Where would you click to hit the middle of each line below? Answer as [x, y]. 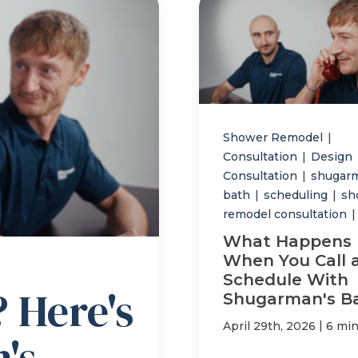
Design [331, 157]
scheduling [297, 195]
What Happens [287, 242]
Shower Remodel [274, 138]
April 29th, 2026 [269, 326]
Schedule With [285, 280]
